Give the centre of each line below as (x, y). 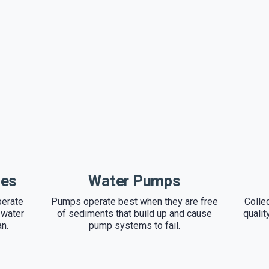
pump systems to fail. (134, 226)
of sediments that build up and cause (134, 214)
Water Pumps (134, 181)
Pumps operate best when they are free (134, 202)
